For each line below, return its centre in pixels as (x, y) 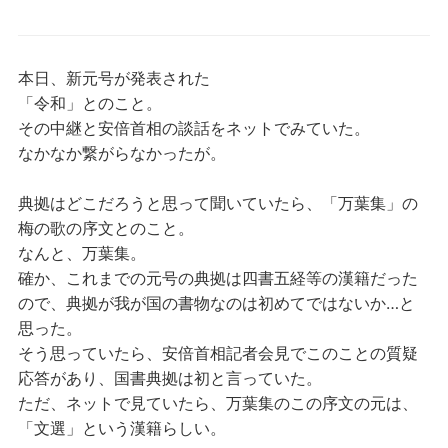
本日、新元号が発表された (113, 78)
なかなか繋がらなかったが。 (121, 153)
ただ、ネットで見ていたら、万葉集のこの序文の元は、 (217, 403)
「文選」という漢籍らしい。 (121, 428)
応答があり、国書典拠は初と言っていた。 (169, 378)
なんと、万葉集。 (81, 253)
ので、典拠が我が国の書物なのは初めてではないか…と (216, 303)
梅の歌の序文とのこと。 (105, 228)
